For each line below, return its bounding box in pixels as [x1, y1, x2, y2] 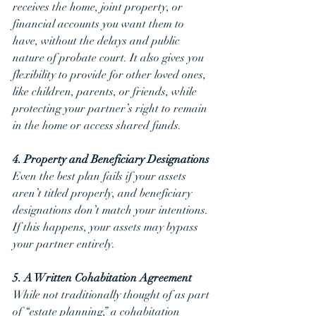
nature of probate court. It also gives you [13, 51, 207, 65]
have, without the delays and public [13, 34, 183, 48]
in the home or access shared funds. [13, 119, 184, 133]
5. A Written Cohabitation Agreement [13, 271, 192, 285]
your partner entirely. [13, 237, 115, 251]
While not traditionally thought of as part [13, 288, 212, 302]
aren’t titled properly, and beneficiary [13, 186, 195, 200]
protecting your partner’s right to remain [13, 102, 210, 116]
